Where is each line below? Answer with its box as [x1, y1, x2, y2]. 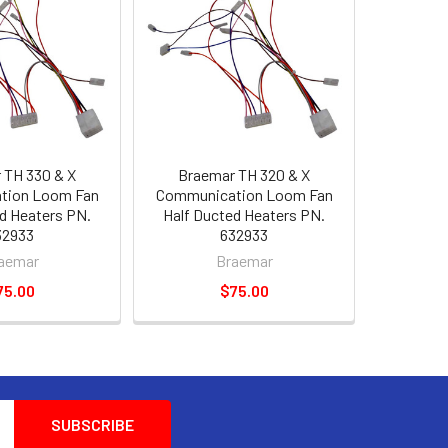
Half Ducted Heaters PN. [163, 205, 325, 224]
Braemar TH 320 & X [178, 165, 310, 184]
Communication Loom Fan [155, 185, 333, 204]
